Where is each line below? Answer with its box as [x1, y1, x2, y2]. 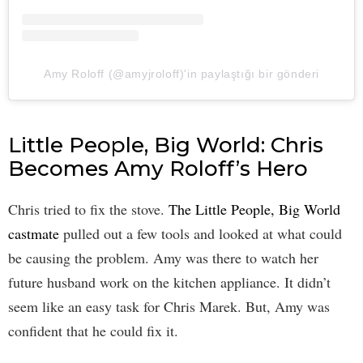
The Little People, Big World [169, 199, 340, 220]
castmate [8, 224, 59, 244]
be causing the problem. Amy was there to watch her [8, 248, 318, 268]
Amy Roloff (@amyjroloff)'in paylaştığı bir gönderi [44, 67, 319, 81]
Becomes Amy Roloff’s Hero [8, 156, 308, 182]
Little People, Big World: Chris [8, 132, 323, 159]
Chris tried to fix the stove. [8, 199, 169, 220]
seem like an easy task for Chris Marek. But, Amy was [8, 297, 330, 317]
